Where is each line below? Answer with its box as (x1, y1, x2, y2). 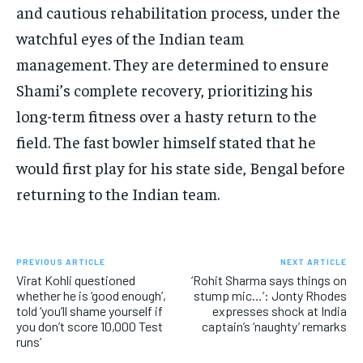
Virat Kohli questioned (16, 272, 135, 288)
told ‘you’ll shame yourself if (16, 303, 163, 319)
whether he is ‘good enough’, (16, 288, 166, 304)
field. (16, 131, 50, 152)
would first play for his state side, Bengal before (16, 157, 345, 178)
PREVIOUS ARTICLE (16, 257, 105, 267)
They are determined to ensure (113, 53, 329, 75)
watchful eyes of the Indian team (16, 28, 244, 49)
